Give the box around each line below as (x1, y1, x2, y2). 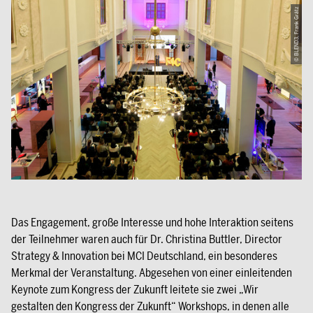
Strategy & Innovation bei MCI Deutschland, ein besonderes (11, 249, 277, 263)
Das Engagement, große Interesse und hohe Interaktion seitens (11, 215, 293, 229)
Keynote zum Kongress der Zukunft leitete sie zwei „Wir (11, 282, 259, 296)
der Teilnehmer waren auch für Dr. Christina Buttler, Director (11, 232, 282, 246)
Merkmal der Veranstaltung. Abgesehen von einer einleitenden (11, 265, 292, 279)
